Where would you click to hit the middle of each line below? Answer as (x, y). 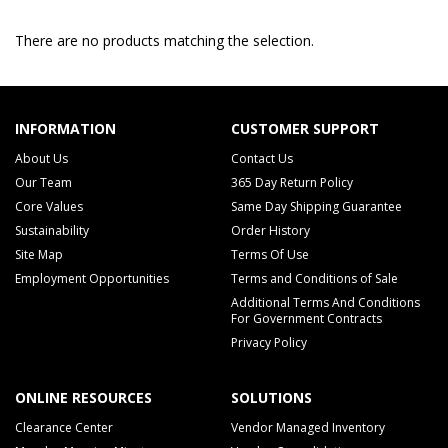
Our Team (43, 182)
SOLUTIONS (271, 397)
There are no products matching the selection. (164, 40)
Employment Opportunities (92, 278)
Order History (270, 230)
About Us (41, 158)
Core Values (49, 206)
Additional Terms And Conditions (325, 302)
